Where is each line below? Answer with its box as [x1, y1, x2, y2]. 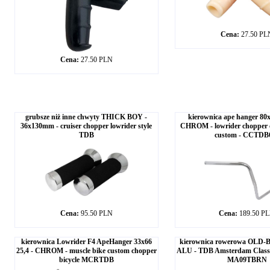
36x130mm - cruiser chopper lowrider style [20, 122, 152, 130]
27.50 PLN [80, 55, 113, 64]
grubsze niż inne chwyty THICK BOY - [25, 113, 147, 121]
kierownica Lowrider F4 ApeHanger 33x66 [20, 237, 152, 246]
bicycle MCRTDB [58, 256, 114, 264]
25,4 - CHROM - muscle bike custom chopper [16, 246, 157, 255]
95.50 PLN [80, 209, 113, 218]
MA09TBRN [227, 256, 267, 264]
